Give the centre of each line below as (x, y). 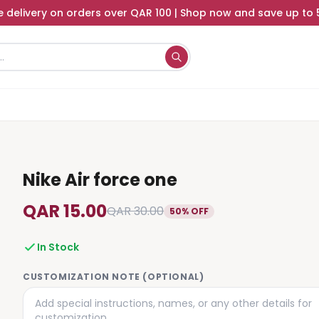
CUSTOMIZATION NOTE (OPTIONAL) (114, 277)
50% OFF (189, 211)
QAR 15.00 (65, 211)
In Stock (58, 247)
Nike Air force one (100, 180)
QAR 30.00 (135, 211)
